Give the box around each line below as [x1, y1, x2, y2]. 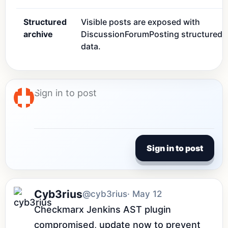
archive [23, 29, 53, 39]
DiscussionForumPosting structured [81, 29, 222, 39]
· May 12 [127, 189, 162, 199]
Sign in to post [147, 142, 203, 153]
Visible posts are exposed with [81, 17, 200, 27]
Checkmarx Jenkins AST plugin [34, 204, 171, 215]
